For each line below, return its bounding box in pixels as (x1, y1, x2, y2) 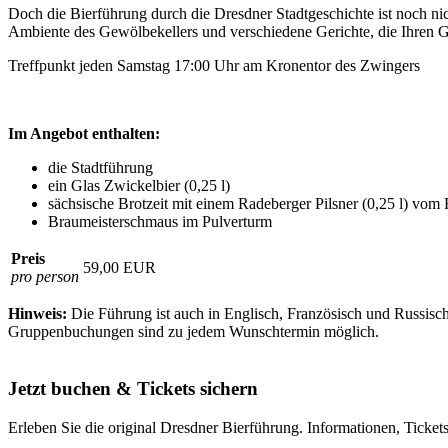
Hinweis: (8, 305, 67, 323)
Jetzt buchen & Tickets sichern (8, 377, 258, 399)
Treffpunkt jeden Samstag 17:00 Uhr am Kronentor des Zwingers (8, 57, 420, 75)
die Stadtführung (48, 159, 153, 177)
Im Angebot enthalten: (8, 125, 160, 143)
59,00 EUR (83, 259, 156, 277)
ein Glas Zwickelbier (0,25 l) (48, 177, 230, 195)
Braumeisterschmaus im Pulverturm (48, 213, 272, 231)
